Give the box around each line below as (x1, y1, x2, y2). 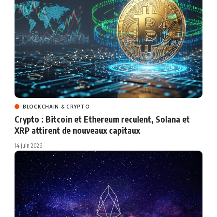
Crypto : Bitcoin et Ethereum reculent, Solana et (15, 113, 190, 124)
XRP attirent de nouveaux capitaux (15, 124, 140, 136)
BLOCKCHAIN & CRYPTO (23, 103, 90, 109)
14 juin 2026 (15, 141, 42, 149)
